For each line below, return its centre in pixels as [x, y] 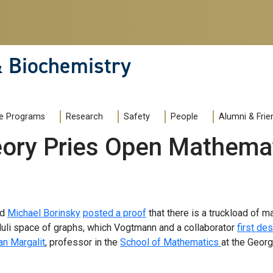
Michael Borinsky [44, 213]
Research [84, 117]
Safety [137, 117]
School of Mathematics [171, 243]
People [184, 117]
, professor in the [83, 243]
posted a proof [115, 213]
